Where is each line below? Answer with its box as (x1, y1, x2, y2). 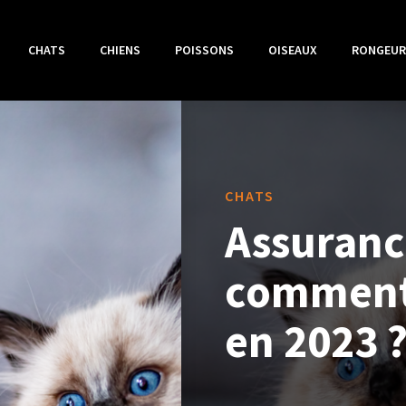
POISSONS (174, 42, 234, 59)
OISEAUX (267, 42, 317, 59)
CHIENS (99, 42, 140, 59)
